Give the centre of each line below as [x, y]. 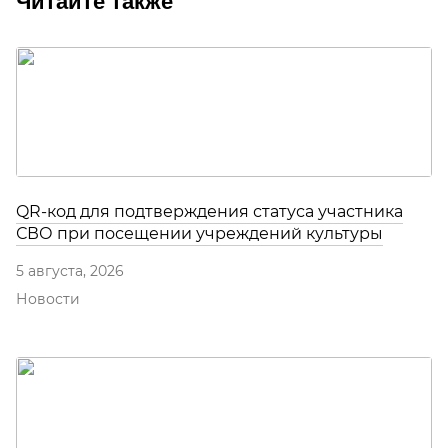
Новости [48, 299]
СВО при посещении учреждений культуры [199, 234]
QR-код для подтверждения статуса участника [209, 212]
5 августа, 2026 [70, 271]
